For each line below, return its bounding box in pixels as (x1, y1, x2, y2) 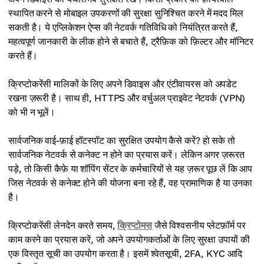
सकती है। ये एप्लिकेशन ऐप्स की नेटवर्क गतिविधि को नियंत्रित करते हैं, (8, 21, 238, 34)
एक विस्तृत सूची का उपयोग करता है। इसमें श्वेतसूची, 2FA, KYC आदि (8, 247, 243, 260)
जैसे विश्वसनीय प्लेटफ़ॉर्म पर (151, 219, 246, 232)
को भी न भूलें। (8, 106, 55, 118)
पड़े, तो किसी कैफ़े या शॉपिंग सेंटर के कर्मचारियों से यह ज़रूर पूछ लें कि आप (8, 163, 253, 175)
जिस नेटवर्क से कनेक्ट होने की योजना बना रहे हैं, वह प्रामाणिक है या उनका (8, 177, 253, 189)
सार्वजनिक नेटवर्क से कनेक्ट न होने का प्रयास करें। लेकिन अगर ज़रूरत (8, 148, 245, 161)
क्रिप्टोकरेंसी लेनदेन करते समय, (8, 219, 118, 232)
